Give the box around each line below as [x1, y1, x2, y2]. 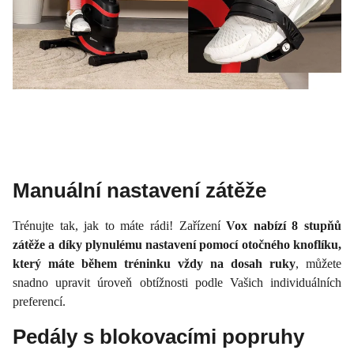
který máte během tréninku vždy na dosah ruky [13, 256, 296, 270]
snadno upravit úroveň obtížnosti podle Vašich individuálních [13, 275, 341, 289]
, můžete [296, 256, 341, 270]
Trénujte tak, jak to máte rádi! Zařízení [13, 218, 227, 232]
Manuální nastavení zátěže [13, 178, 266, 202]
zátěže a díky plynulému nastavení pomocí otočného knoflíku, [13, 237, 341, 251]
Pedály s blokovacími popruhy [13, 324, 310, 348]
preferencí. [13, 294, 66, 308]
